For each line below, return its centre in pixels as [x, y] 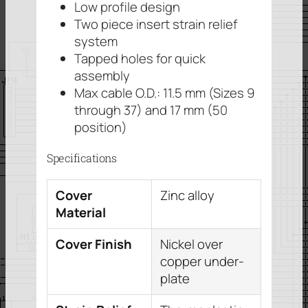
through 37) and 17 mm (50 [151, 110]
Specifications [81, 157]
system [96, 42]
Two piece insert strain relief [156, 24]
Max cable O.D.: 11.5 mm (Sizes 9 [164, 93]
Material [81, 212]
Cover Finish [94, 244]
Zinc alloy [187, 195]
